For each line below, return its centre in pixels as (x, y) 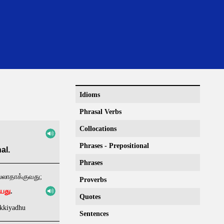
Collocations (98, 129)
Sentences (94, 214)
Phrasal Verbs (100, 112)
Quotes (90, 197)
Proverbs (93, 180)
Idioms (90, 95)
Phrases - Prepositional (114, 146)
